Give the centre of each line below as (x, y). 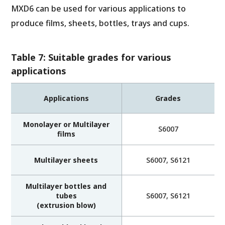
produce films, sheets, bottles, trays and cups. (100, 23)
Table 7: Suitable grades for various (91, 58)
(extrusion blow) (66, 205)
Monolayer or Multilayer (66, 125)
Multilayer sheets (66, 160)
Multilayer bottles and (66, 186)
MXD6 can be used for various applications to (98, 9)
